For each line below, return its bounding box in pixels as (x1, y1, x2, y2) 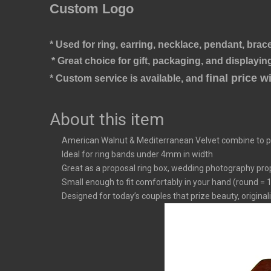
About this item (50, 109, 164, 130)
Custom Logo (50, 1, 134, 17)
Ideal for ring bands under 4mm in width (62, 149, 213, 160)
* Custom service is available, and (50, 73, 206, 84)
